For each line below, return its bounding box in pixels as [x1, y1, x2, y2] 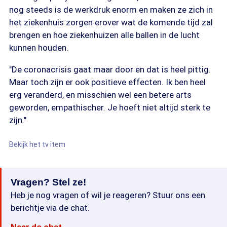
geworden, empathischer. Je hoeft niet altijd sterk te [9, 102, 210, 112]
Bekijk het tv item [9, 140, 65, 148]
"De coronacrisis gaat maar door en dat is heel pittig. [9, 64, 211, 74]
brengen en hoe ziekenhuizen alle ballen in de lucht [9, 30, 200, 40]
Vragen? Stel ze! [11, 177, 86, 187]
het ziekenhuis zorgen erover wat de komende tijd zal [9, 17, 213, 27]
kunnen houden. [9, 43, 68, 53]
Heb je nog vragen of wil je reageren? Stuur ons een [11, 190, 205, 200]
